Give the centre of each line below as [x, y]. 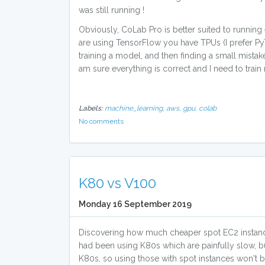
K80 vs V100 [117, 183]
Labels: [91, 108]
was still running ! [112, 10]
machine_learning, [135, 108]
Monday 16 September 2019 [135, 204]
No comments [101, 121]
